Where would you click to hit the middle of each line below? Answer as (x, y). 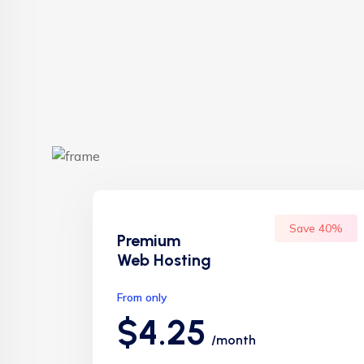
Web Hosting (164, 260)
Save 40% (316, 228)
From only (142, 297)
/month (234, 340)
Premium (149, 240)
